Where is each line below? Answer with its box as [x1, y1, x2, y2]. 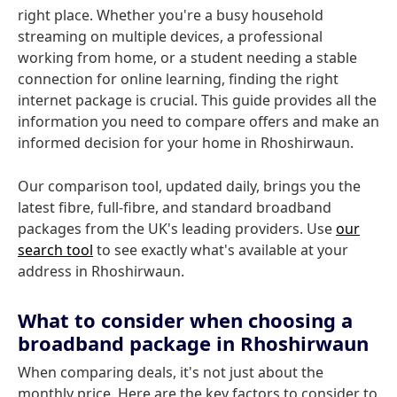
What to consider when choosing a [18, 307, 353, 333]
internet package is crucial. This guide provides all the [18, 90, 377, 110]
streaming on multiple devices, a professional [18, 27, 323, 46]
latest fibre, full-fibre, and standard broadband [18, 198, 331, 217]
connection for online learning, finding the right [18, 69, 339, 89]
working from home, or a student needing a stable [18, 48, 357, 67]
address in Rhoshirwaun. [18, 261, 184, 281]
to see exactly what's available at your [93, 240, 348, 260]
